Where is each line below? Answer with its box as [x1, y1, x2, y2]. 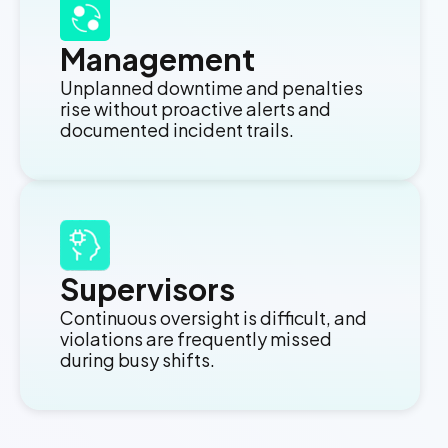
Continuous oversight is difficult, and [60, 305, 367, 329]
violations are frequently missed [60, 326, 332, 350]
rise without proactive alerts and [60, 97, 331, 121]
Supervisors [60, 269, 235, 308]
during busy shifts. [60, 347, 215, 371]
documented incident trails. [60, 118, 294, 142]
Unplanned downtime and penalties [60, 76, 363, 100]
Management [60, 40, 255, 79]
